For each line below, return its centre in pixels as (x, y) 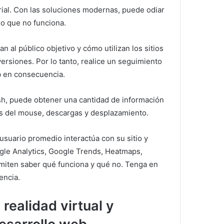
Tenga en (141, 164)
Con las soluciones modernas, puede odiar (89, 10)
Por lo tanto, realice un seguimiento (99, 61)
